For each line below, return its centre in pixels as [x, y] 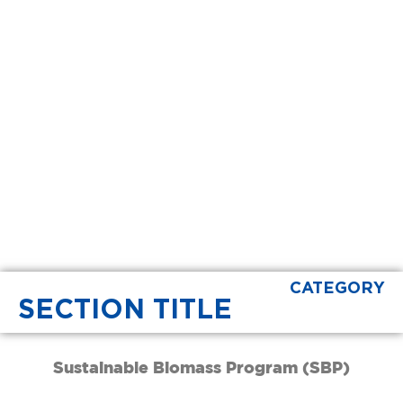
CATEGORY [337, 289]
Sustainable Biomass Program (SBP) [201, 367]
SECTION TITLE [125, 310]
